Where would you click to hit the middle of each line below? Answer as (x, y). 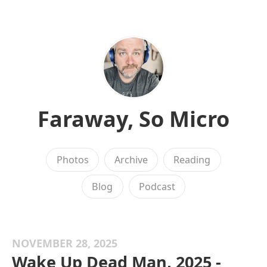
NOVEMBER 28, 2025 (65, 243)
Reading (192, 160)
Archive (131, 160)
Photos (72, 160)
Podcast (157, 187)
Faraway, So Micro (133, 119)
